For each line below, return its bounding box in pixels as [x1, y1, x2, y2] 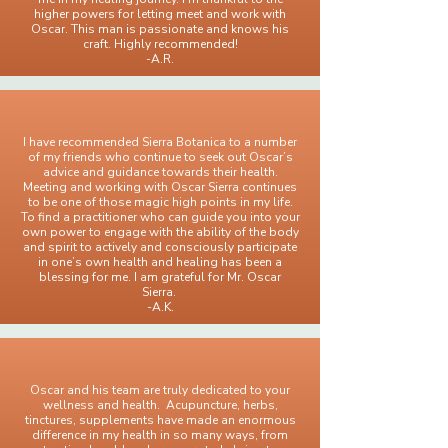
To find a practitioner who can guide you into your [20, 209, 300, 225]
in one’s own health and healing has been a [38, 254, 282, 270]
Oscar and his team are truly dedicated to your [30, 382, 290, 398]
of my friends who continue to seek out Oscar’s [27, 149, 293, 165]
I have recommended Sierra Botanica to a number [23, 134, 297, 150]
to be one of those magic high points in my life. [27, 194, 293, 210]
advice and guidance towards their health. [42, 164, 278, 180]
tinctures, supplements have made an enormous [24, 412, 296, 428]
